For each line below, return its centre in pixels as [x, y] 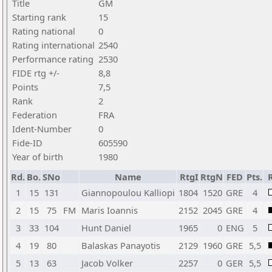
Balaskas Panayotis [121, 245]
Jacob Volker [107, 263]
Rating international [53, 45]
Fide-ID [27, 143]
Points [25, 87]
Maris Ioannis [110, 210]
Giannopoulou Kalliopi [128, 192]
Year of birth [38, 157]
